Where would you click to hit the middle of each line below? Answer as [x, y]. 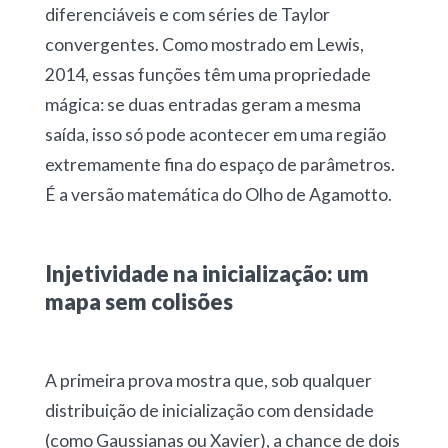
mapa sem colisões [138, 302]
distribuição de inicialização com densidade [209, 411]
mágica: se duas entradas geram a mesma [202, 105]
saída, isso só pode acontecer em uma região [215, 135]
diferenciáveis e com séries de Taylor [187, 15]
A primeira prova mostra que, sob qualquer [208, 381]
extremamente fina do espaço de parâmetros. [219, 165]
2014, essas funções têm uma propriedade [207, 75]
